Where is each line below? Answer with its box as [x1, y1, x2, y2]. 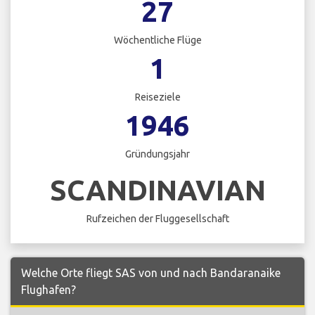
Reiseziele [134, 91, 181, 103]
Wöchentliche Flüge [113, 34, 202, 46]
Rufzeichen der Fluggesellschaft [86, 212, 229, 224]
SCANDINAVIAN [49, 174, 266, 206]
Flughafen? [21, 283, 76, 296]
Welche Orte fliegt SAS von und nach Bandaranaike [21, 266, 281, 279]
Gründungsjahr [125, 148, 190, 160]
